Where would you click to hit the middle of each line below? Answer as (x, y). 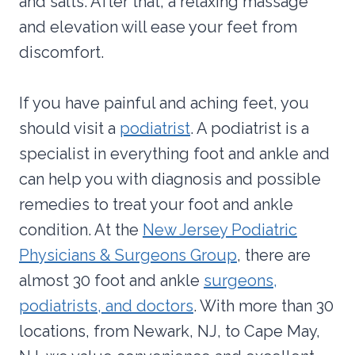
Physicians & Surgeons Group (128, 255)
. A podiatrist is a (250, 128)
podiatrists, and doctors (106, 305)
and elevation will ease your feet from (158, 27)
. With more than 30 (263, 305)
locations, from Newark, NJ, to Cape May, (170, 331)
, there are (274, 255)
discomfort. (61, 52)
